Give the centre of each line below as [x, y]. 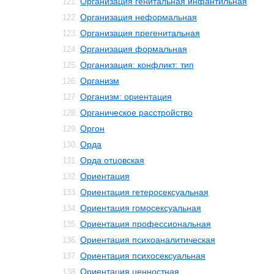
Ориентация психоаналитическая [148, 240]
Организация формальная [134, 49]
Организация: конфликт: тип [137, 65]
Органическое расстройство [136, 113]
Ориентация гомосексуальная [141, 208]
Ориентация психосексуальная [143, 256]
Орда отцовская [112, 160]
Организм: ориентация [126, 97]
